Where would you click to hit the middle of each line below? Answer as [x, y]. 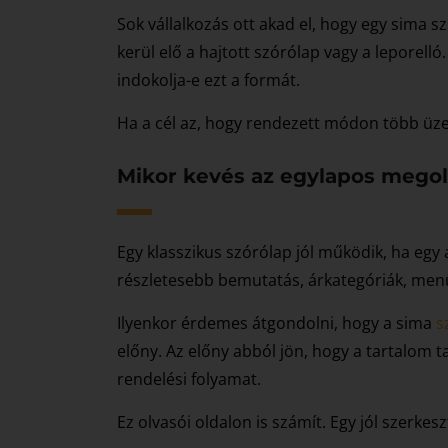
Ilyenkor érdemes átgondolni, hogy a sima [276, 323]
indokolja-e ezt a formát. [208, 80]
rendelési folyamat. [189, 379]
